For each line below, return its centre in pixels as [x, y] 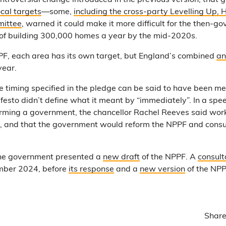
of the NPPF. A [169, 157]
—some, [58, 12]
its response [91, 169]
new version [162, 169]
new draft [121, 157]
